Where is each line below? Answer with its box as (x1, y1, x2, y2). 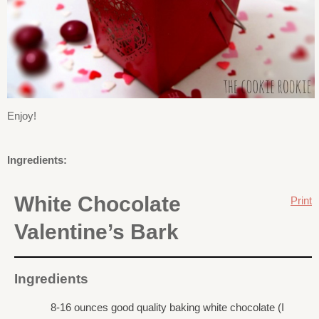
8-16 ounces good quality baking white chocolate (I (51, 301, 284, 314)
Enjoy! (7, 109, 36, 122)
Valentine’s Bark (14, 219, 179, 244)
